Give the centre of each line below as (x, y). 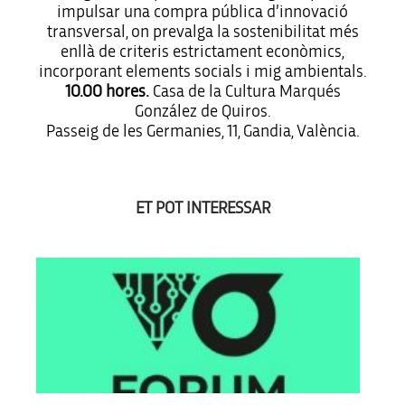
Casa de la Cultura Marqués (245, 91)
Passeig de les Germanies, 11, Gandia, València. (202, 131)
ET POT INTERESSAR (202, 208)
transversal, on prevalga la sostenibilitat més (202, 32)
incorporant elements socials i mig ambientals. (202, 71)
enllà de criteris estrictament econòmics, (202, 52)
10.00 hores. (107, 91)
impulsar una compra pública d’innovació (202, 12)
